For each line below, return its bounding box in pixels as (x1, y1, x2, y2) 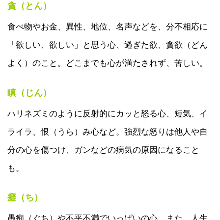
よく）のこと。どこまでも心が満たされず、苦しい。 (7, 58, 208, 68)
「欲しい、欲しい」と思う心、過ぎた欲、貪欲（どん (7, 40, 208, 50)
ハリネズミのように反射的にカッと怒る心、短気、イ (7, 108, 208, 118)
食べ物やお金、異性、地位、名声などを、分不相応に (7, 22, 208, 32)
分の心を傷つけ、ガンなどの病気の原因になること (7, 144, 199, 155)
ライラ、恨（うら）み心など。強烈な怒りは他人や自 (7, 126, 208, 137)
